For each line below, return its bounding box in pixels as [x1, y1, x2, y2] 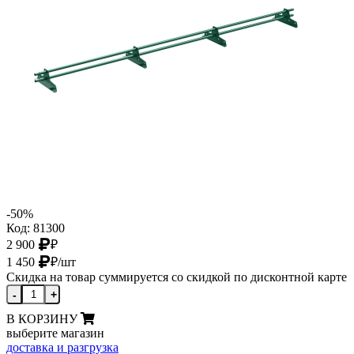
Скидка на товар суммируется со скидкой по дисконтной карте [6, 269, 347, 284]
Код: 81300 [6, 220, 65, 235]
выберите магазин [6, 326, 104, 340]
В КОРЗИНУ [6, 311, 77, 326]
